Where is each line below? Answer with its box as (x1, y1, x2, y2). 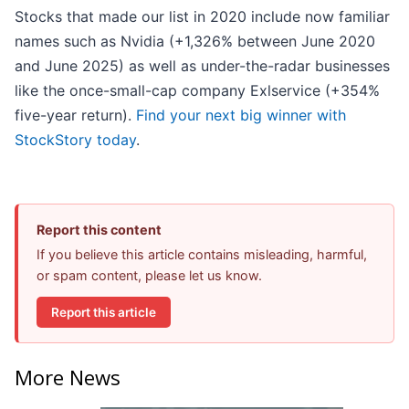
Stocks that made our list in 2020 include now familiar (15, 7, 390, 26)
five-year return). (15, 106, 136, 125)
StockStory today (15, 131, 136, 150)
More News (15, 362, 121, 391)
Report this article (51, 304, 156, 320)
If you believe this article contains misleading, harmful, (37, 246, 367, 263)
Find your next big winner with (136, 106, 346, 125)
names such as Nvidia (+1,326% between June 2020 (15, 32, 375, 51)
